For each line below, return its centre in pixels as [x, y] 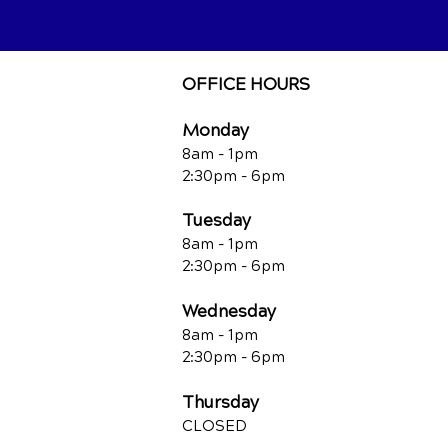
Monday [215, 130]
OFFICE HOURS [246, 84]
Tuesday [216, 220]
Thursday [220, 402]
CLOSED [214, 426]
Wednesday [229, 311]
